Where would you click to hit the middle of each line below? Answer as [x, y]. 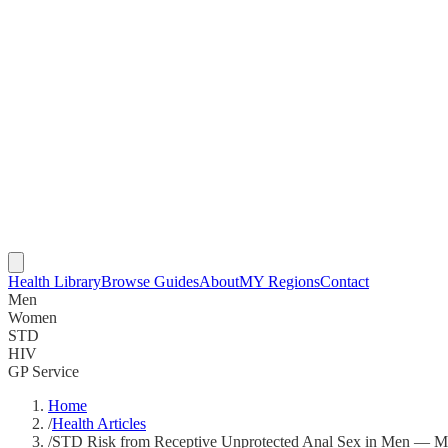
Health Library [54, 281]
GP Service [43, 371]
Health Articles [99, 423]
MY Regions [279, 281]
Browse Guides [150, 281]
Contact [344, 281]
